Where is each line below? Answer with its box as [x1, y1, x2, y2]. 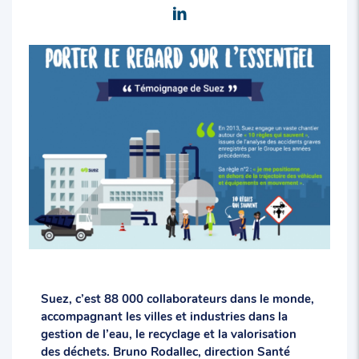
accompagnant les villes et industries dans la [40, 308, 288, 325]
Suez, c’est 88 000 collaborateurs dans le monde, [40, 290, 314, 307]
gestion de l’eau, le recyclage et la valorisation [40, 325, 296, 342]
